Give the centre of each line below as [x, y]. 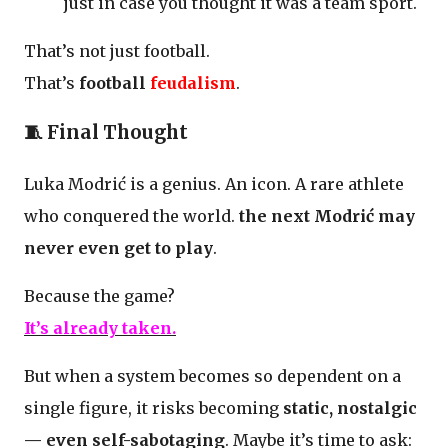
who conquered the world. [131, 216]
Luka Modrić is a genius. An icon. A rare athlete [214, 184]
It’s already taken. [100, 328]
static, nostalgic [350, 408]
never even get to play [118, 248]
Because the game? [99, 296]
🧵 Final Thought [106, 133]
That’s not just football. [117, 50]
